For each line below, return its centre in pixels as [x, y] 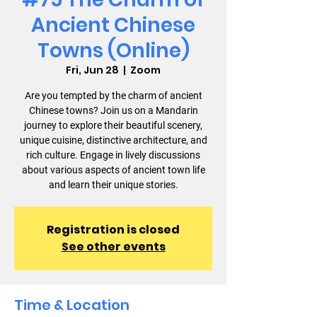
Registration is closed [113, 230]
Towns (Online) [113, 51]
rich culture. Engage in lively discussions [113, 155]
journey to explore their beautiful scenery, [113, 125]
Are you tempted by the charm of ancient [113, 96]
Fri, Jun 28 [92, 70]
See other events [113, 247]
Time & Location [72, 305]
